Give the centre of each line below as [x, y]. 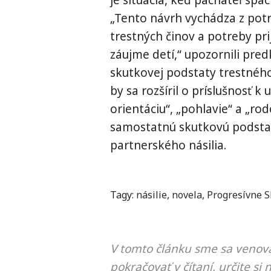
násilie [152, 195]
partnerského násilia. [168, 145]
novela [187, 195]
